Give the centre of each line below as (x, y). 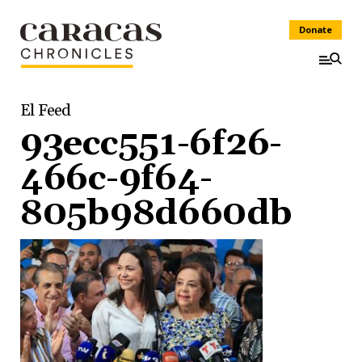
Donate (316, 29)
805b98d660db (156, 214)
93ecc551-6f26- (151, 144)
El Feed (46, 111)
